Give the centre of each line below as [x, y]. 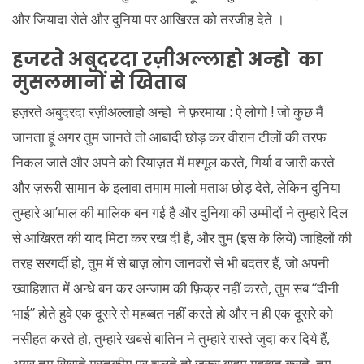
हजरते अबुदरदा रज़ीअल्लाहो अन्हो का [167, 59]
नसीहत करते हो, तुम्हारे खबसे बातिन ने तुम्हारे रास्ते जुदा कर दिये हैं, [171, 338]
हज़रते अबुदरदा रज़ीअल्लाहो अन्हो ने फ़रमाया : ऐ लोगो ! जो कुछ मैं [168, 112]
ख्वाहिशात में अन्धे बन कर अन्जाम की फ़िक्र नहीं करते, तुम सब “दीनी [175, 288]
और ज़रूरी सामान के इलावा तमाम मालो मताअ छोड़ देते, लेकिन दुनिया [176, 187]
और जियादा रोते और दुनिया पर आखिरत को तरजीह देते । [148, 19]
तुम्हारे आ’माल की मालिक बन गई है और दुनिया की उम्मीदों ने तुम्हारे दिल [180, 212]
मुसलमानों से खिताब [100, 82]
